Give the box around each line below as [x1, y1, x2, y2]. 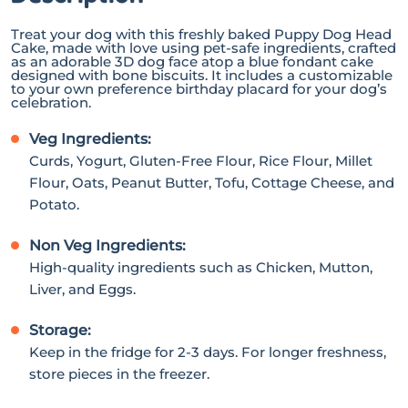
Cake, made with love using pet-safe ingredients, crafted [11, 38, 396, 56]
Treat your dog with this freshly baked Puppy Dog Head [11, 25, 392, 43]
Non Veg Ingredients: [29, 236, 186, 254]
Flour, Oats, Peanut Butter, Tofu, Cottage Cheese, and [29, 173, 394, 191]
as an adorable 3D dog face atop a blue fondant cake [11, 52, 373, 70]
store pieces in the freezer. [29, 364, 209, 382]
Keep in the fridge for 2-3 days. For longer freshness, [29, 342, 386, 361]
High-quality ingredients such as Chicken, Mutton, [29, 258, 372, 276]
